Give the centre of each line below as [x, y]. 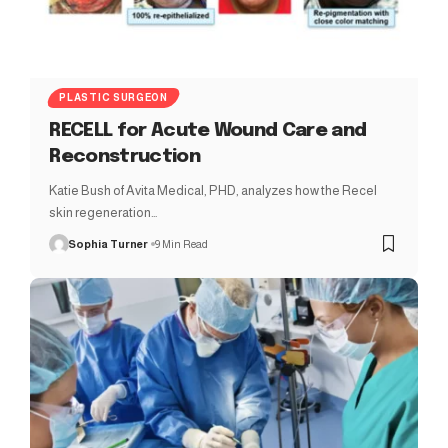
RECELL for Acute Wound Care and [208, 130]
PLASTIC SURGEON [113, 97]
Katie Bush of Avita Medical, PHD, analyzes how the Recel [213, 190]
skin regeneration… [103, 212]
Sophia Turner [108, 243]
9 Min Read [182, 243]
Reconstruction [124, 156]
